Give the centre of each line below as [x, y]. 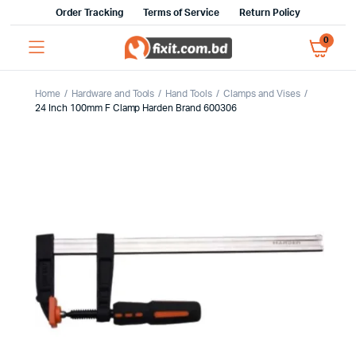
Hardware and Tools [113, 94]
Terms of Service [181, 13]
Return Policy [270, 13]
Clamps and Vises [262, 94]
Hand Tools [189, 94]
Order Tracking [89, 13]
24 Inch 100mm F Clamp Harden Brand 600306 [136, 108]
